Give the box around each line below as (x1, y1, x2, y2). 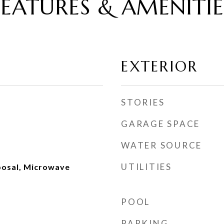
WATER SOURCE (121, 140, 202, 150)
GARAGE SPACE (121, 118, 200, 129)
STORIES (121, 97, 165, 107)
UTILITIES (121, 161, 172, 172)
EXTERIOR (121, 57, 198, 75)
